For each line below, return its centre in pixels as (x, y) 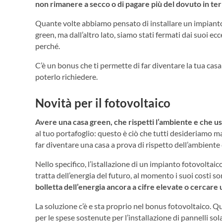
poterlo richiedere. (66, 76)
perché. (48, 46)
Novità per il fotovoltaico (103, 103)
